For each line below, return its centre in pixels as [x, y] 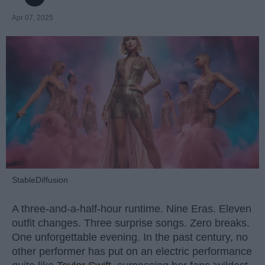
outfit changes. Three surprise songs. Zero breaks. [131, 223]
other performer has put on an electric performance [132, 252]
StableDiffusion [40, 180]
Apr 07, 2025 [33, 17]
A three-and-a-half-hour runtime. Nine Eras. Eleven [132, 209]
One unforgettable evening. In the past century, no [130, 237]
